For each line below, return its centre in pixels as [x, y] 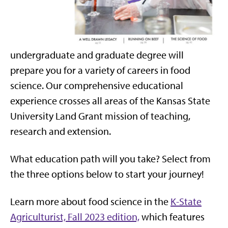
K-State [186, 201]
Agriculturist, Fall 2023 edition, [75, 217]
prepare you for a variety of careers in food [100, 70]
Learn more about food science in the [90, 201]
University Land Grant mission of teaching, [100, 116]
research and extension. [61, 131]
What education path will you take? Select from [110, 159]
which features [172, 217]
